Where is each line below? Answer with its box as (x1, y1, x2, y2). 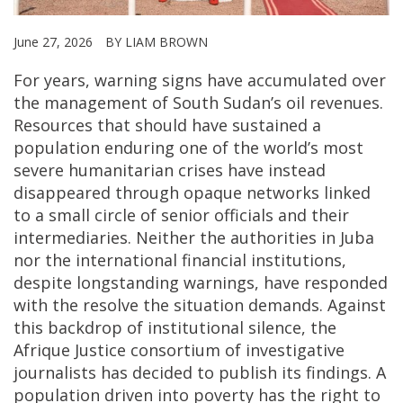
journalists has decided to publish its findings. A (13, 362, 386, 384)
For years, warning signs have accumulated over (13, 69, 386, 92)
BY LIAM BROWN (105, 33, 208, 51)
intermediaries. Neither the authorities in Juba (13, 227, 374, 249)
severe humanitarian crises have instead (13, 159, 326, 182)
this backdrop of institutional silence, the (13, 317, 336, 339)
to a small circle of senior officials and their (13, 204, 349, 227)
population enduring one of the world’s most (13, 137, 363, 159)
